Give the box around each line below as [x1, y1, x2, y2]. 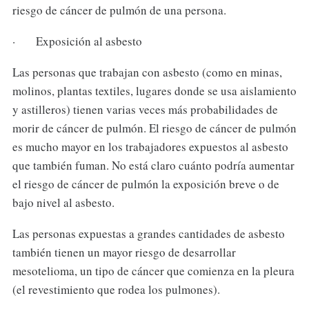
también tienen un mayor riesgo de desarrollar [12, 244, 236, 260]
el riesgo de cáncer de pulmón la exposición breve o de [12, 176, 279, 192]
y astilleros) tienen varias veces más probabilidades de [12, 101, 278, 118]
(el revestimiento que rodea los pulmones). [12, 281, 220, 297]
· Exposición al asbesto [12, 33, 142, 50]
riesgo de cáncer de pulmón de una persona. [12, 2, 226, 19]
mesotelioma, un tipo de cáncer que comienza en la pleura [12, 263, 295, 279]
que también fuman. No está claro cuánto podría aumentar [12, 157, 295, 174]
